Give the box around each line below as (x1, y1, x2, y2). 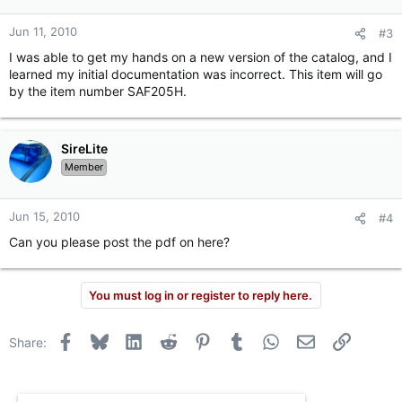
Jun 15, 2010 (9, 209, 80, 223)
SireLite (61, 141, 108, 156)
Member (65, 161, 103, 173)
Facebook (73, 332, 132, 347)
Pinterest (210, 332, 263, 347)
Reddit (176, 332, 215, 347)
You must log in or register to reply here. (89, 288, 312, 302)
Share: (9, 335, 47, 350)
